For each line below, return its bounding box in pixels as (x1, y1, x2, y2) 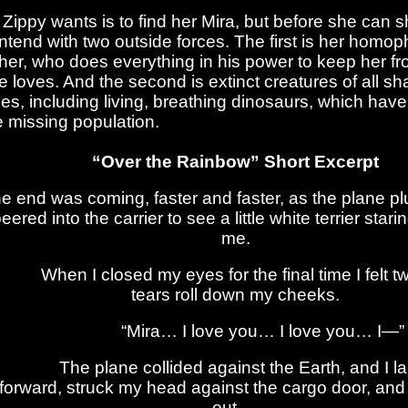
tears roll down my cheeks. (131, 285, 340, 305)
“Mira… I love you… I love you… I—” (66, 321, 404, 342)
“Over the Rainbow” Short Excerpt (92, 152, 379, 172)
